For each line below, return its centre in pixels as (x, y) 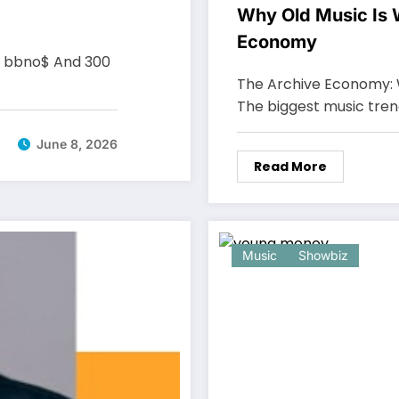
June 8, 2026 (77, 144)
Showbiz (323, 255)
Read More (290, 166)
